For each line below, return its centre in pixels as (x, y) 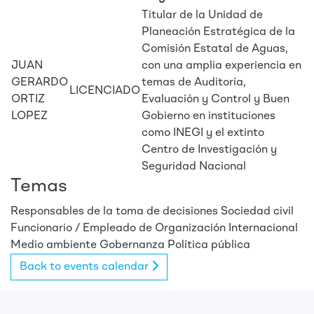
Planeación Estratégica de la (218, 32)
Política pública (209, 245)
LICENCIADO (105, 91)
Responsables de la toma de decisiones (114, 212)
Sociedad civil (257, 212)
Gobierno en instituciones (209, 116)
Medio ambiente (54, 245)
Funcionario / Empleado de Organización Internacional (154, 228)
